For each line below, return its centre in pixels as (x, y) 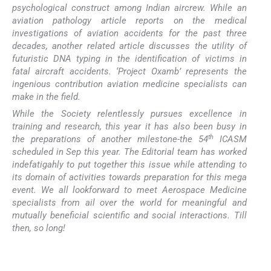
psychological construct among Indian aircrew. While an (129, 8)
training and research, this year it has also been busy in (129, 127)
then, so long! (39, 228)
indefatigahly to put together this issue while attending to (129, 165)
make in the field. (46, 97)
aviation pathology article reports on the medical (129, 21)
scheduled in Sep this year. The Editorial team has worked (129, 152)
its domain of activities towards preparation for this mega (129, 178)
